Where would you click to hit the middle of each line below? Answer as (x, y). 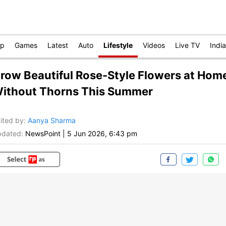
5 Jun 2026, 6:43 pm (102, 134)
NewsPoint (43, 134)
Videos (154, 45)
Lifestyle (118, 45)
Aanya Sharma (52, 121)
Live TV (187, 45)
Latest (58, 45)
